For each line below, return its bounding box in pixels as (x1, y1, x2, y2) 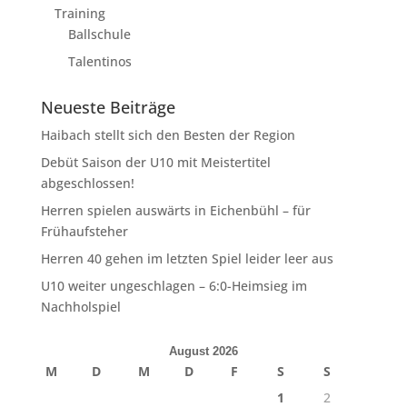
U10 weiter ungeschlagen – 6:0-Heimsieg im (40, 276, 307, 294)
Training (54, 4, 105, 22)
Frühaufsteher (40, 222, 128, 240)
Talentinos (67, 52, 132, 70)
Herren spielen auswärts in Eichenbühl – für (40, 201, 311, 219)
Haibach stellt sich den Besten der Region (40, 125, 295, 144)
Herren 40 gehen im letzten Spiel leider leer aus (40, 249, 333, 267)
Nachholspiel (40, 297, 121, 315)
